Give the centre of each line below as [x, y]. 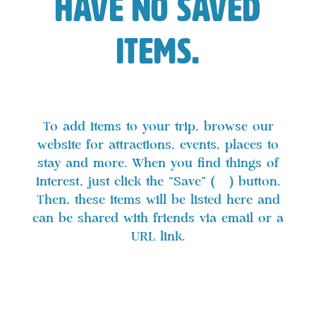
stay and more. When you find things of [158, 163]
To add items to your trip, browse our [158, 127]
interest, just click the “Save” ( [126, 182]
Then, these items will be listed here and [158, 200]
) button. [254, 182]
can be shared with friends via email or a [158, 218]
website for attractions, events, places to [158, 145]
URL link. [158, 237]
